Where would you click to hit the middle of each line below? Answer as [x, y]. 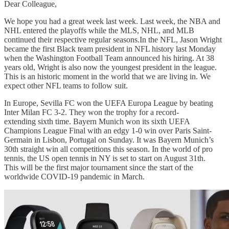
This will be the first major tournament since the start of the [99, 167]
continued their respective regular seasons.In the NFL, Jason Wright [113, 39]
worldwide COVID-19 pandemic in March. [74, 176]
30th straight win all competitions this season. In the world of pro [108, 149]
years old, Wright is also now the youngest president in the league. [110, 67]
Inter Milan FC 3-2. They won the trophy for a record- [91, 112]
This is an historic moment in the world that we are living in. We [107, 76]
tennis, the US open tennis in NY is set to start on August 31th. [105, 158]
